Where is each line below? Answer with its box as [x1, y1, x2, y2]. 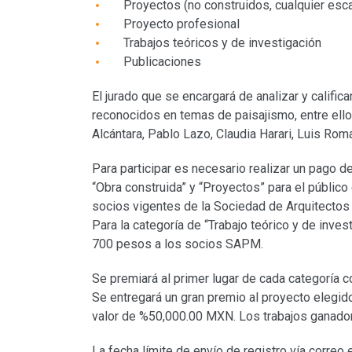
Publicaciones [123, 54, 201, 70]
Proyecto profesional [123, 16, 240, 32]
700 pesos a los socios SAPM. [92, 236, 263, 252]
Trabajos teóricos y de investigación [123, 35, 321, 51]
